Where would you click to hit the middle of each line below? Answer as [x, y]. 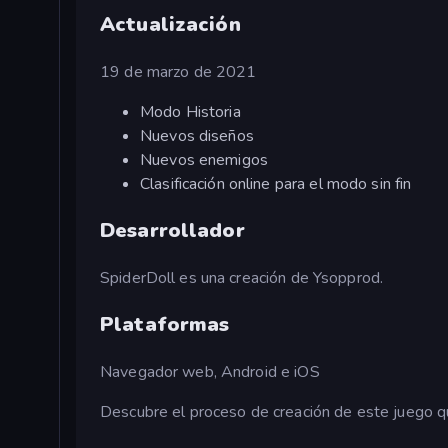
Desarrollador [172, 230]
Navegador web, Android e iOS [210, 371]
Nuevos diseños [197, 135]
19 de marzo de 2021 [178, 71]
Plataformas [165, 324]
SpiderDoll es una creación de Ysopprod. [242, 277]
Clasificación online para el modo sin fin [276, 183]
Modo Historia [190, 111]
